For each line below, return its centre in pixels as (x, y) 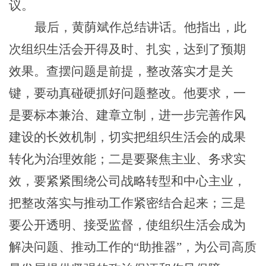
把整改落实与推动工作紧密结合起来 (109, 203)
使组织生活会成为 (196, 225)
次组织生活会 (46, 49)
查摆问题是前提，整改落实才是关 (140, 71)
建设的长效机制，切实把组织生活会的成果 (127, 137)
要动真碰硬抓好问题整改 (102, 93)
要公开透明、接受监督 (71, 225)
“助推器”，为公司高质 (195, 247)
